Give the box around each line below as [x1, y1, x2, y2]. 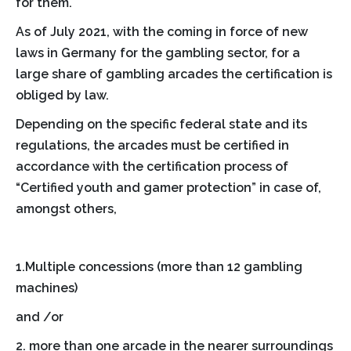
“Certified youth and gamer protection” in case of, [16, 179, 321, 195]
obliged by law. [16, 87, 109, 103]
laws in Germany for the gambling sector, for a [16, 45, 300, 60]
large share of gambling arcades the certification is [16, 66, 332, 81]
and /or [16, 309, 63, 324]
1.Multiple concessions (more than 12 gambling [16, 259, 302, 274]
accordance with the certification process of [16, 158, 288, 174]
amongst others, [16, 201, 117, 216]
